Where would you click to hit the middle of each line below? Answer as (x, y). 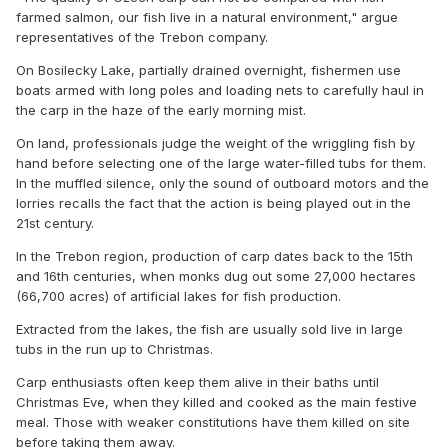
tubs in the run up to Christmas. (114, 349)
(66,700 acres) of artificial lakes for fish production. (178, 296)
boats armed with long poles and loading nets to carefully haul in (220, 90)
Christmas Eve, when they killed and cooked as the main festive (216, 402)
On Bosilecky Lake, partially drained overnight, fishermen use (208, 70)
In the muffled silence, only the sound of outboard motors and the (222, 183)
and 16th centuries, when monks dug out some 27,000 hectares (216, 276)
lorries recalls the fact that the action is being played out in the (213, 203)
